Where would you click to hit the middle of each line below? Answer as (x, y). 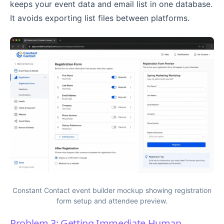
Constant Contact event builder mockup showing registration (112, 190)
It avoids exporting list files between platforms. (100, 18)
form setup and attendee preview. (112, 201)
